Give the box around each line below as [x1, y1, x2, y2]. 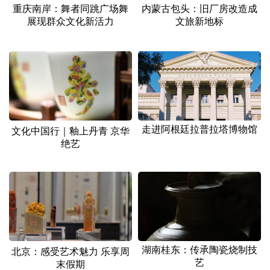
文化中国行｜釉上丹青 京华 [11, 125, 130, 136]
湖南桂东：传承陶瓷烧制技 [142, 244, 257, 254]
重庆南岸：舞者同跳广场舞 [13, 3, 128, 13]
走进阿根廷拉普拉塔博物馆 [142, 124, 257, 134]
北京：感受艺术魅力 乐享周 [11, 246, 130, 256]
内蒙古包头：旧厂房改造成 [142, 4, 257, 14]
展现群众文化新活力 [27, 16, 114, 26]
